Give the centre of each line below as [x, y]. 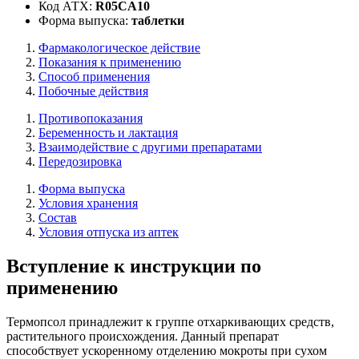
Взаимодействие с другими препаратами [150, 147]
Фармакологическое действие [119, 47]
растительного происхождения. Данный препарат [143, 336]
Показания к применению [110, 62]
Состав [58, 217]
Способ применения [94, 76]
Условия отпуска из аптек [109, 232]
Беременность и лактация [108, 132]
